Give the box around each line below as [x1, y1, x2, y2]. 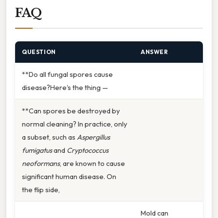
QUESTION [22, 48, 56, 55]
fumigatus [22, 145, 52, 155]
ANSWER [141, 48, 168, 55]
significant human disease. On [22, 172, 116, 181]
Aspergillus [77, 132, 110, 142]
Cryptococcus [67, 145, 109, 155]
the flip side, [22, 185, 60, 194]
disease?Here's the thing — [22, 83, 108, 92]
